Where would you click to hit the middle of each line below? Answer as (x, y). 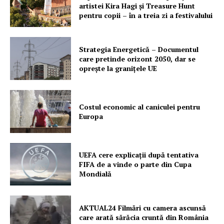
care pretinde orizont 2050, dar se (137, 58)
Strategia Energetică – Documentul (139, 49)
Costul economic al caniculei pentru (140, 106)
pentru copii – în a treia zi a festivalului (146, 15)
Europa (91, 116)
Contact (29, 71)
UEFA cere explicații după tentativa (139, 155)
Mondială (95, 174)
